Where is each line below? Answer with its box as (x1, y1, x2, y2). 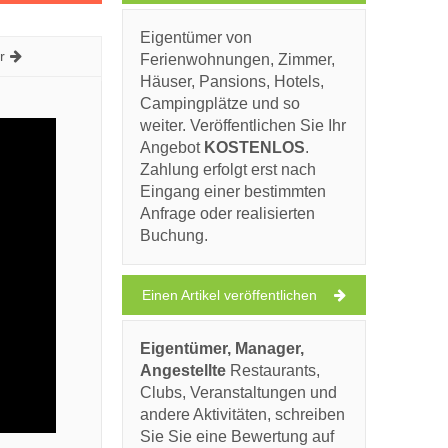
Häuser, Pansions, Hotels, (140, 73, 324, 90)
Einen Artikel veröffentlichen (142, 287, 317, 303)
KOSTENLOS (204, 139, 305, 156)
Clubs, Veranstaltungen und (140, 384, 337, 401)
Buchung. (140, 227, 208, 244)
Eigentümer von (140, 29, 252, 46)
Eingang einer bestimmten (140, 183, 326, 200)
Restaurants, (226, 362, 320, 379)
